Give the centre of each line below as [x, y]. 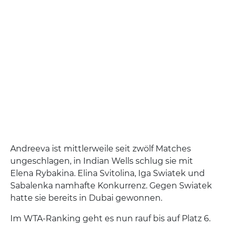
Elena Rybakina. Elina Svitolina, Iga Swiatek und [108, 174]
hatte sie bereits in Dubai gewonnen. [87, 198]
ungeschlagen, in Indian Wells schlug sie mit [102, 161]
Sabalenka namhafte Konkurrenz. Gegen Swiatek [111, 186]
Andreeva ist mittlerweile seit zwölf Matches [101, 149]
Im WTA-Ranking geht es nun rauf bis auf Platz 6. [110, 219]
